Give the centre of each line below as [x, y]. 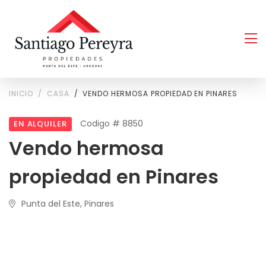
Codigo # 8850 [111, 123]
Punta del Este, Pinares [68, 203]
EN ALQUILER [40, 123]
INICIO [21, 93]
